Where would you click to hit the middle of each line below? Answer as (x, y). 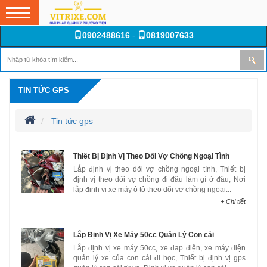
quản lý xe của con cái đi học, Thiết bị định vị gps (159, 258)
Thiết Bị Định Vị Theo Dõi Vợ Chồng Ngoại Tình (151, 156)
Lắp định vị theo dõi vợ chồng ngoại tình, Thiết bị (159, 169)
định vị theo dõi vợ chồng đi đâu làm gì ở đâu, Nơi (159, 179)
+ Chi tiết (233, 201)
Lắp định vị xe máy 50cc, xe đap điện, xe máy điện (159, 248)
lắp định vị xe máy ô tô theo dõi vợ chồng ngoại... (152, 190)
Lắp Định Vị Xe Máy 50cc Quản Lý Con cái (143, 235)
